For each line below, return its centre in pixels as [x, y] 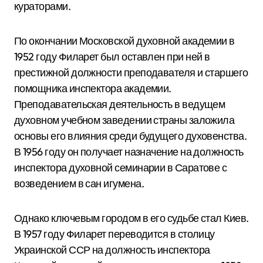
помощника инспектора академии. [93, 88]
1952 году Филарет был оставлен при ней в [112, 56]
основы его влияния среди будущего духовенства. [131, 136]
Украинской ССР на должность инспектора [112, 249]
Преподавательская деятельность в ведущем [120, 104]
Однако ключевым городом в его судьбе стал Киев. [131, 218]
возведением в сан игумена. [79, 183]
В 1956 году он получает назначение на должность [129, 151]
